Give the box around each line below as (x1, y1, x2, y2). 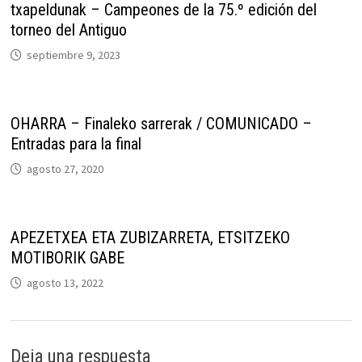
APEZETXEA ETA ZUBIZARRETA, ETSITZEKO (11, 228, 291, 247)
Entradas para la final (11, 134, 142, 154)
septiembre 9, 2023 (27, 48, 121, 62)
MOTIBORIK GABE (11, 248, 125, 267)
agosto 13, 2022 (27, 276, 104, 290)
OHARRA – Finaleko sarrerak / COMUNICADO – (11, 114, 313, 133)
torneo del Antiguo (11, 20, 128, 40)
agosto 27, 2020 (27, 162, 104, 176)
